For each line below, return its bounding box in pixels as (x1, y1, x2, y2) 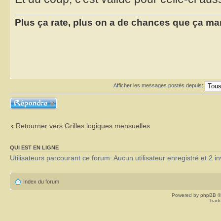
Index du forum (23, 179, 59, 185)
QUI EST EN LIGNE (10, 145, 59, 151)
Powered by (172, 192, 200, 198)
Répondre (10, 97, 34, 103)
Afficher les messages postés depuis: (113, 82, 205, 89)
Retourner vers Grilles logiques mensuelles (16, 121, 150, 130)
